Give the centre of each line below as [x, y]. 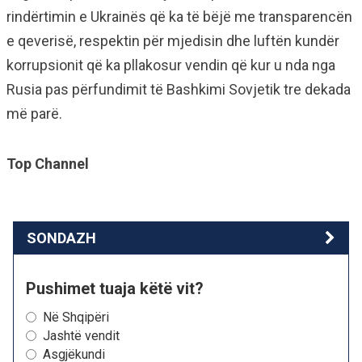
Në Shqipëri [76, 317]
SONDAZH [61, 238]
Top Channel [48, 164]
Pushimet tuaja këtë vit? [115, 288]
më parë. [34, 114]
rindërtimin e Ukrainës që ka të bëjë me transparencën [179, 17]
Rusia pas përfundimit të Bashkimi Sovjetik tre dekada [179, 89]
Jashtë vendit [81, 336]
